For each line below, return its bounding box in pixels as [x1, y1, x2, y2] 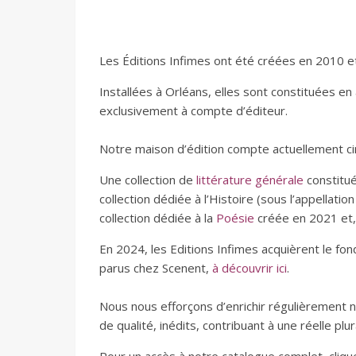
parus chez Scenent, [99, 260, 212, 276]
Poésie [216, 210, 254, 226]
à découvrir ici [212, 260, 287, 276]
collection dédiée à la [99, 210, 216, 226]
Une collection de [99, 172, 196, 188]
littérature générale [196, 172, 304, 188]
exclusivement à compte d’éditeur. [99, 103, 288, 118]
